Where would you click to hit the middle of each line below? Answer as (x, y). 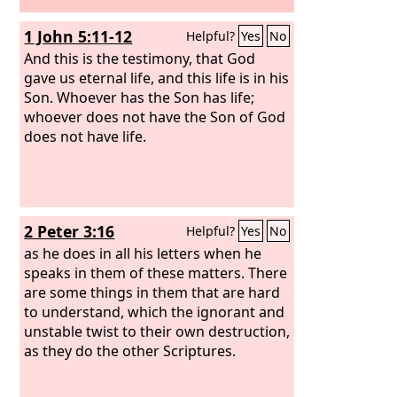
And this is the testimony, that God (140, 58)
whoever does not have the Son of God (155, 117)
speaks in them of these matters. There (156, 272)
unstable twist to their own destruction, (157, 331)
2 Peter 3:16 (70, 231)
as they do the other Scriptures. (130, 350)
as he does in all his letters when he (143, 253)
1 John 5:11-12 (78, 36)
